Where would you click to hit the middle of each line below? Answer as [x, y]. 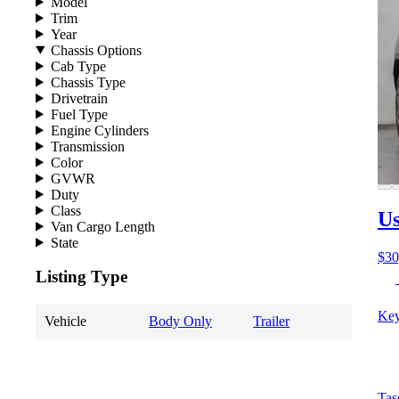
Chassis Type [88, 82]
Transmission [87, 146]
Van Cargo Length [102, 226]
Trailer [272, 321]
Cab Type [78, 66]
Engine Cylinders [99, 130]
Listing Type [81, 277]
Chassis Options [96, 50]
